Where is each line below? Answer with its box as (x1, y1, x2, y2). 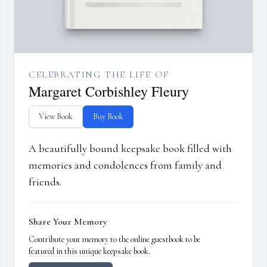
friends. (29, 175, 61, 189)
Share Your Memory (29, 216, 107, 228)
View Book (39, 111, 73, 122)
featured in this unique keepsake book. (29, 246, 150, 257)
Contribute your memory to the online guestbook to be (29, 234, 200, 245)
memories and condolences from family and (29, 159, 222, 172)
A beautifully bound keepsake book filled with (29, 142, 232, 156)
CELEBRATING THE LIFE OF (29, 69, 170, 81)
